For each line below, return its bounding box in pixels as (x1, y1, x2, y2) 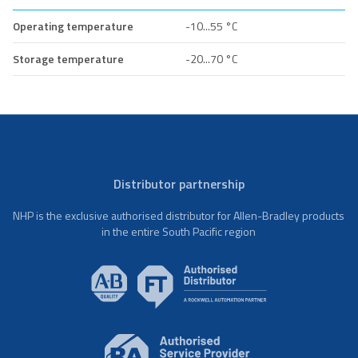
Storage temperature (13, 50, 124, 67)
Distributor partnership (113, 173, 245, 193)
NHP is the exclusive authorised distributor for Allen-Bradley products (13, 206, 345, 224)
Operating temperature (13, 17, 133, 34)
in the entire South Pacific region (101, 222, 257, 240)
